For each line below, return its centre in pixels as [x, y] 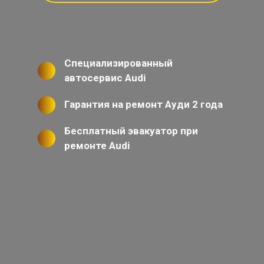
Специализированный [118, 63]
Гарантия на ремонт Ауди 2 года [143, 105]
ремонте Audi [97, 146]
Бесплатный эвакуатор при [131, 131]
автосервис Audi [105, 78]
